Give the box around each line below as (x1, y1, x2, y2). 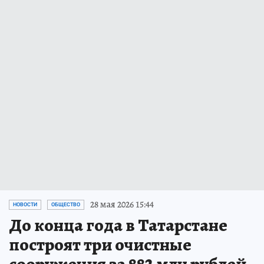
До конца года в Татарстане (9, 213, 227, 237)
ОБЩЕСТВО (51, 202, 80, 208)
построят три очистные (9, 233, 192, 257)
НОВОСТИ (13, 202, 37, 208)
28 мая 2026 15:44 (90, 198, 154, 212)
